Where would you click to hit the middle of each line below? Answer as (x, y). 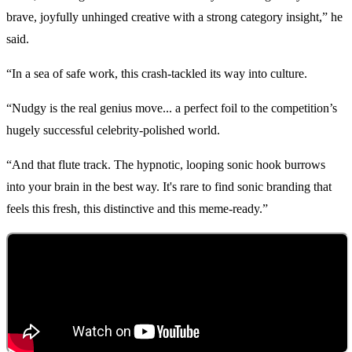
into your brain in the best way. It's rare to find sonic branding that (169, 187)
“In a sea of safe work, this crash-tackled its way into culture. (157, 74)
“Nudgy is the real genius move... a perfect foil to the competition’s (172, 108)
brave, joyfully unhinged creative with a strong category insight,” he (174, 17)
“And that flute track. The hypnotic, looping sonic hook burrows (166, 165)
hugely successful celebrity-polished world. (113, 130)
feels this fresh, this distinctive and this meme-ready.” (137, 209)
